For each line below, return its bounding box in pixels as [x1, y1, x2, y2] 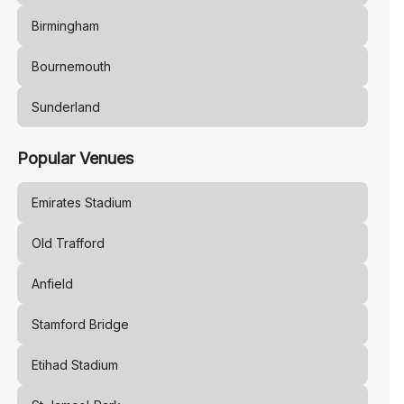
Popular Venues [16, 149, 133, 168]
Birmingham [31, 18, 99, 33]
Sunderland [31, 99, 100, 115]
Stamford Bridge [31, 317, 129, 332]
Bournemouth [31, 59, 111, 74]
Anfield [31, 276, 73, 291]
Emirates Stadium [31, 195, 132, 210]
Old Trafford [31, 235, 105, 251]
